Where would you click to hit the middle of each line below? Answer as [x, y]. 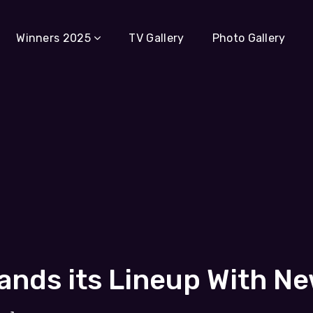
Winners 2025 [54, 38]
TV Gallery [156, 38]
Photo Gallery [249, 38]
